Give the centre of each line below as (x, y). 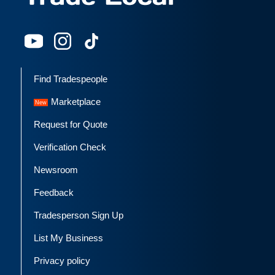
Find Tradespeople (71, 79)
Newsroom (56, 170)
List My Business (68, 238)
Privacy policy (62, 261)
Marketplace (76, 102)
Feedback (54, 193)
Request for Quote (71, 125)
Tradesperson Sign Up (79, 215)
